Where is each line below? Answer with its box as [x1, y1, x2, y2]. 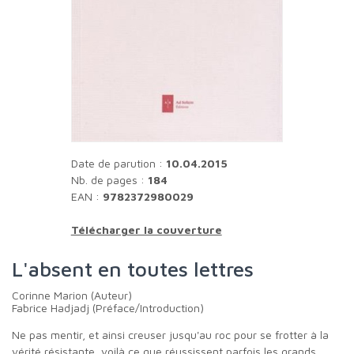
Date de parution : [77, 156, 163, 170]
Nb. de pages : [70, 172, 145, 186]
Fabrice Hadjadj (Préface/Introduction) [12, 300, 204, 314]
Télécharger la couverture [70, 222, 222, 236]
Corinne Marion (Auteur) [19, 288, 132, 302]
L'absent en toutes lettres [28, 256, 254, 281]
